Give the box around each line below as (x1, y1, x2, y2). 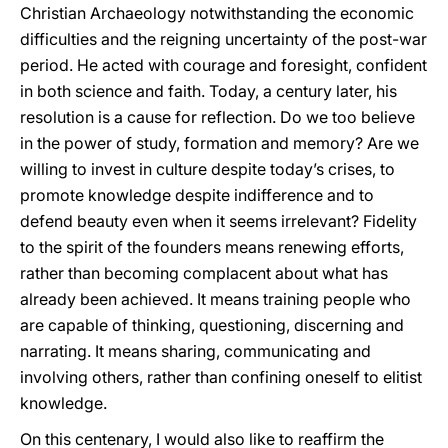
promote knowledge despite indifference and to (20, 185, 374, 205)
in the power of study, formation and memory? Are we (20, 133, 419, 153)
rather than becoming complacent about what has (20, 263, 388, 283)
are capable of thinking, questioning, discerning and (20, 315, 404, 335)
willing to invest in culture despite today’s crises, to (20, 159, 395, 179)
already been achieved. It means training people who (20, 289, 411, 309)
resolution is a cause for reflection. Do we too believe (20, 107, 415, 127)
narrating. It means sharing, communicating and (20, 341, 371, 361)
